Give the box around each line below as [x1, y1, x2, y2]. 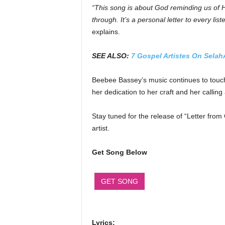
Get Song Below [91, 148, 147, 156]
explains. [91, 28, 120, 36]
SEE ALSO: [91, 52, 131, 60]
